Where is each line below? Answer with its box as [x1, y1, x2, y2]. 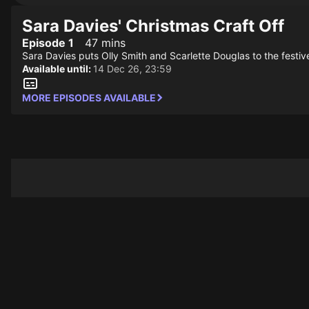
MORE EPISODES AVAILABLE [22, 92, 156, 103]
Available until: [22, 63, 93, 74]
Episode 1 [22, 36, 74, 50]
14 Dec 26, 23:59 [93, 63, 172, 74]
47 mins [85, 36, 126, 50]
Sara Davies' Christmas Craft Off [22, 16, 284, 36]
